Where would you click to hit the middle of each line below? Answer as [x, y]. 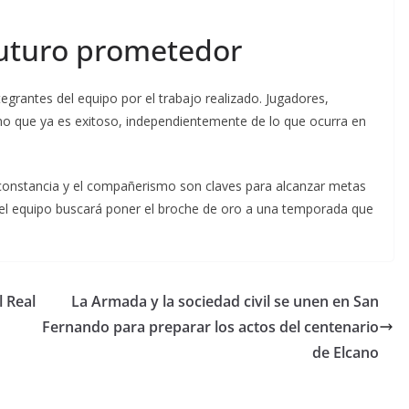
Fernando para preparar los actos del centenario [210, 326]
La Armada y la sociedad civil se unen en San [225, 301]
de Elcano [346, 352]
